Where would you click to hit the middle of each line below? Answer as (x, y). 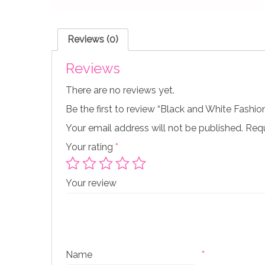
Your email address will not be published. (154, 128)
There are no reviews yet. (120, 91)
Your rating (91, 147)
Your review (92, 183)
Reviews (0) (93, 40)
